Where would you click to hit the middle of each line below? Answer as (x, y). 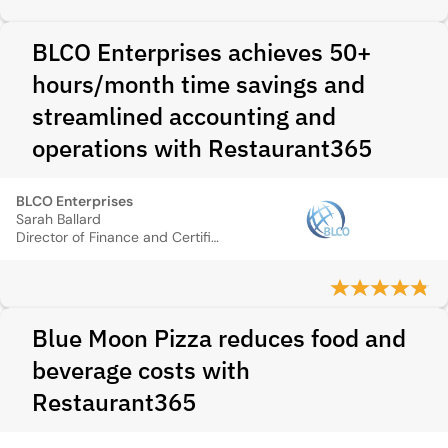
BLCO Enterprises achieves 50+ (201, 52)
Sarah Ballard (58, 219)
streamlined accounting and (184, 116)
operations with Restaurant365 (202, 148)
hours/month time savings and (198, 84)
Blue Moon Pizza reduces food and (219, 338)
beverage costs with (141, 370)
